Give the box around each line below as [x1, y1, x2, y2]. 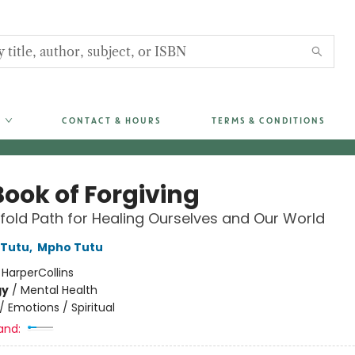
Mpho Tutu [36, 239, 103, 255]
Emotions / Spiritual [7, 300, 115, 315]
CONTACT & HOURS [61, 115, 160, 127]
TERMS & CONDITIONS [211, 115, 324, 127]
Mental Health [20, 282, 97, 298]
